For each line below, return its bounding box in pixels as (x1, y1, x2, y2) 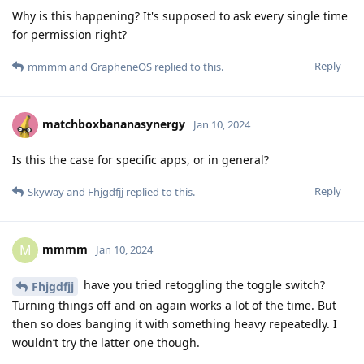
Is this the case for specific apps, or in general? (12, 151, 269, 167)
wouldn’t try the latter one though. (12, 334, 200, 350)
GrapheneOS (90, 58, 152, 74)
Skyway (28, 184, 64, 199)
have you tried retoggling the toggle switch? (80, 276, 325, 292)
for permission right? (12, 26, 127, 42)
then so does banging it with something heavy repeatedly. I (12, 315, 337, 331)
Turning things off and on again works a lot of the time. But (12, 297, 336, 313)
